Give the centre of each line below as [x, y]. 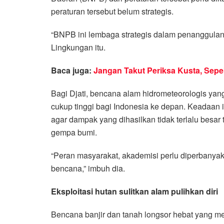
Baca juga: [72, 70]
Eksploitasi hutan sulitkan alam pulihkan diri [134, 191]
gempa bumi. [74, 132]
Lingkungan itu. [78, 47]
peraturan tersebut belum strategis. [112, 11]
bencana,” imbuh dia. [88, 168]
